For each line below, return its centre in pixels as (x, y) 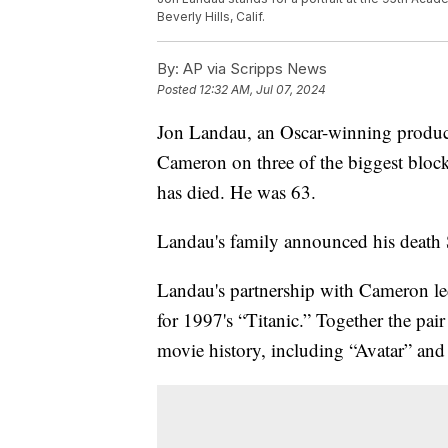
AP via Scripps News (253, 69)
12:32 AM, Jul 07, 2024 (262, 90)
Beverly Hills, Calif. (211, 17)
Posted (178, 90)
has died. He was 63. (236, 192)
